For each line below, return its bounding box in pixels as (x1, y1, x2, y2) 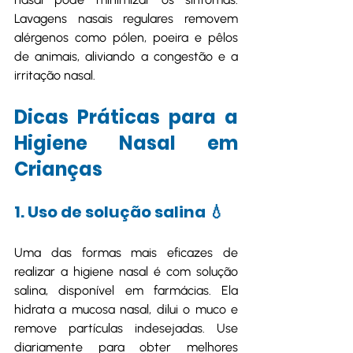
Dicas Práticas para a (14, 104, 238, 130)
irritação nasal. (14, 68, 95, 83)
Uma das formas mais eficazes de (14, 245, 238, 260)
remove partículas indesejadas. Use (14, 321, 238, 336)
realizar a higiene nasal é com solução (14, 264, 238, 279)
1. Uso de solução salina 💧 (14, 201, 225, 223)
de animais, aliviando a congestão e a (14, 49, 238, 64)
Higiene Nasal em (14, 130, 238, 156)
